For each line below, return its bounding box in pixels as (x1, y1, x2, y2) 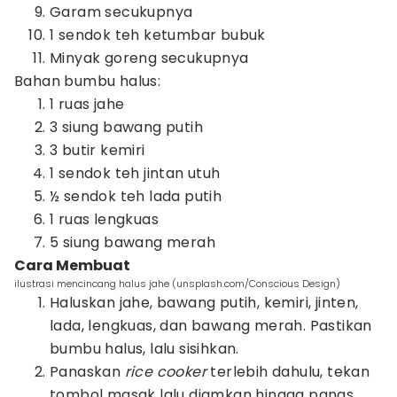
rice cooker (124, 362, 207, 382)
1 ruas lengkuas (50, 209, 159, 230)
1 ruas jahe (50, 94, 125, 114)
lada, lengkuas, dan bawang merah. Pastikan (50, 315, 372, 336)
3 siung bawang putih (50, 117, 203, 137)
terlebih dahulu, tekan (206, 362, 370, 382)
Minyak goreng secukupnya (50, 48, 253, 68)
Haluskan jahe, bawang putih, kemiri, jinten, (50, 292, 359, 313)
